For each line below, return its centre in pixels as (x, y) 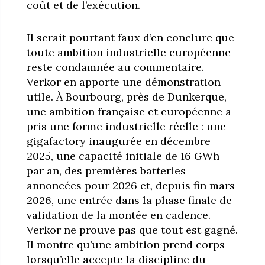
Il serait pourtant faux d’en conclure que (130, 37)
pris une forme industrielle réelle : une (126, 126)
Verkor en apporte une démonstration (123, 82)
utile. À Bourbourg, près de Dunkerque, (126, 96)
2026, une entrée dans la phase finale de (129, 200)
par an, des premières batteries (106, 170)
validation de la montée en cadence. (118, 215)
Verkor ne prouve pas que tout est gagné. (132, 230)
